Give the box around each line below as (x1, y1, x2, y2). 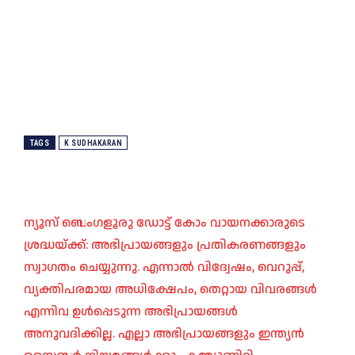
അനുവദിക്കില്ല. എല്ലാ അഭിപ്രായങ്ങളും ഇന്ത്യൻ (24, 325, 304, 344)
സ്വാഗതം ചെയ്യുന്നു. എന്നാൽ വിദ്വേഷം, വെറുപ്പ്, (24, 258, 304, 277)
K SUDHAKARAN (64, 139, 122, 148)
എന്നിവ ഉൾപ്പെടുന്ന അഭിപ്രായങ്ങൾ (24, 303, 238, 322)
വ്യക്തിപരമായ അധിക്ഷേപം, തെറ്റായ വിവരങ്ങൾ (24, 281, 317, 300)
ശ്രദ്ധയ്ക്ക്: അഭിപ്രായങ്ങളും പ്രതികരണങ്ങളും (24, 236, 306, 255)
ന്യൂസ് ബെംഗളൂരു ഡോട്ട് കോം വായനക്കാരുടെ (24, 214, 305, 233)
